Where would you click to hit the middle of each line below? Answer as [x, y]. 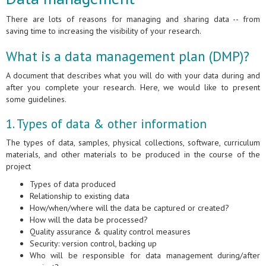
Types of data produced [73, 184]
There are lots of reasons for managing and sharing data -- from [133, 19]
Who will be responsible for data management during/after [145, 256]
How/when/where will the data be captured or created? [132, 208]
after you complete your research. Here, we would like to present [133, 88]
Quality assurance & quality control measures [110, 232]
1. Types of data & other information [106, 124]
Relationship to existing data [80, 196]
